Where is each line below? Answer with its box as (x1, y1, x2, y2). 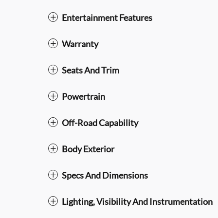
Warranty (62, 38, 98, 49)
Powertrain (62, 91, 105, 102)
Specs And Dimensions (62, 169, 148, 181)
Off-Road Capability (62, 117, 138, 128)
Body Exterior (62, 143, 114, 154)
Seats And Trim (62, 64, 119, 75)
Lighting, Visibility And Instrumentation (62, 196, 213, 207)
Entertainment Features (62, 12, 152, 23)
